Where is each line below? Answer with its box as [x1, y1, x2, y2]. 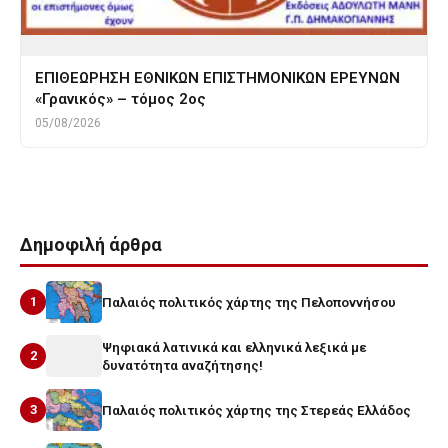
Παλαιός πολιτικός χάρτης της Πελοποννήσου [102, 293, 396, 310]
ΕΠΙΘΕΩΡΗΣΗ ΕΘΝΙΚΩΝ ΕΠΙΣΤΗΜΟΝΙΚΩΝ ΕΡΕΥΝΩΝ [35, 68, 400, 87]
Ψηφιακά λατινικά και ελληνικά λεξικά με [102, 338, 366, 355]
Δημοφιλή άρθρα [20, 233, 162, 255]
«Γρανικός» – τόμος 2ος [35, 89, 206, 108]
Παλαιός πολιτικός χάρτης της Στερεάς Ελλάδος [102, 401, 411, 418]
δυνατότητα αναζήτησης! [102, 356, 263, 373]
